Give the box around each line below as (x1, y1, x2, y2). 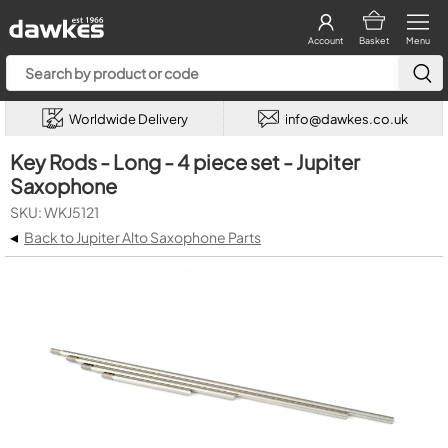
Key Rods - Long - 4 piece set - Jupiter (10, 149, 360, 174)
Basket (358, 35, 389, 46)
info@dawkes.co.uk (285, 110, 408, 127)
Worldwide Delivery (68, 110, 188, 127)
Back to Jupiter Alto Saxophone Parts (24, 228, 261, 246)
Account (308, 35, 343, 46)
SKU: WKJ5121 (10, 203, 99, 221)
